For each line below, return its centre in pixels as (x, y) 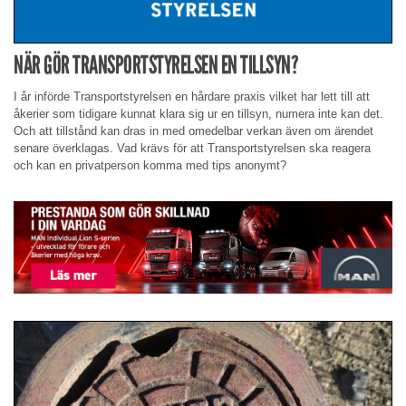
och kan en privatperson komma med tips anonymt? (150, 165)
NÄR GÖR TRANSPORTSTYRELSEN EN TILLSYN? (156, 65)
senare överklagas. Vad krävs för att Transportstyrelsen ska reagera (192, 148)
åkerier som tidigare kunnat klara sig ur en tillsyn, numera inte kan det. (198, 113)
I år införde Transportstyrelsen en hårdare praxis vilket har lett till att (192, 96)
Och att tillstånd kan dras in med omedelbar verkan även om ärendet (193, 130)
